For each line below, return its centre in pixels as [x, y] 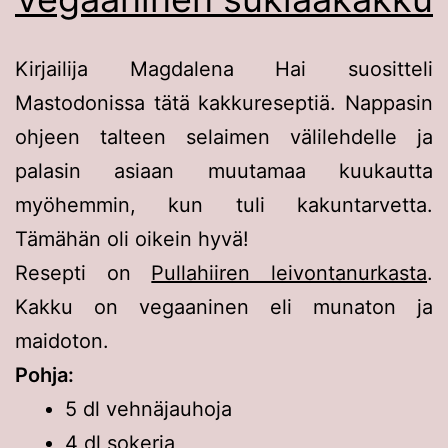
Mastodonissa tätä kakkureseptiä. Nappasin [224, 102]
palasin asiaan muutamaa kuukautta [224, 170]
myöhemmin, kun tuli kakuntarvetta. [224, 204]
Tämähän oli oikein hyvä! [132, 238]
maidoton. [62, 340]
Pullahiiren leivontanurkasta [289, 272]
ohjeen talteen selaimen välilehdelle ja [224, 136]
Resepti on [83, 272]
